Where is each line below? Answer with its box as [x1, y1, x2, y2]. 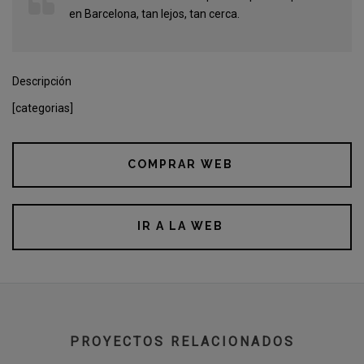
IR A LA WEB [137, 219, 223, 233]
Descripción [12, 74, 71, 88]
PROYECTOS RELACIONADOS [69, 333, 295, 349]
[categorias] [12, 101, 73, 115]
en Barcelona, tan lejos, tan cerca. [69, 6, 240, 20]
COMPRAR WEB [128, 157, 233, 171]
